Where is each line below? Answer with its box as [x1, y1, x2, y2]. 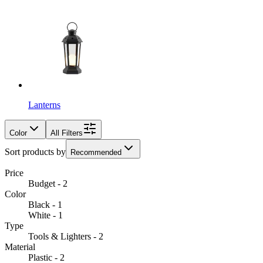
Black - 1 [28, 199, 62, 210]
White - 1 [28, 210, 63, 220]
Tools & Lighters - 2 [28, 231, 103, 241]
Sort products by [5, 146, 66, 157]
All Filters [50, 128, 83, 137]
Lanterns [28, 99, 60, 110]
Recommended [70, 147, 122, 157]
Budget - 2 [28, 178, 68, 188]
